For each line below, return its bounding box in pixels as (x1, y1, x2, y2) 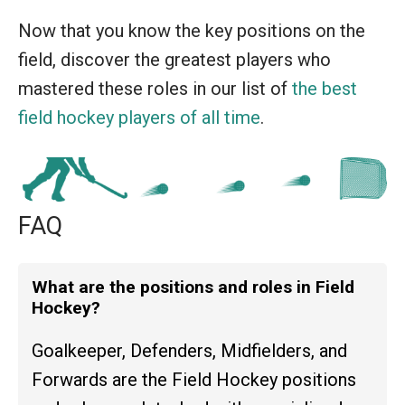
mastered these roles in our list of (18, 77, 292, 99)
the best (292, 77, 357, 99)
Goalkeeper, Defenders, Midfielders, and (32, 339, 347, 362)
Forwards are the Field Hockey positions (32, 368, 356, 391)
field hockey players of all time (18, 106, 260, 128)
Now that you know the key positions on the (18, 19, 365, 42)
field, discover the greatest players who (18, 48, 331, 71)
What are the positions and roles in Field (32, 276, 354, 297)
